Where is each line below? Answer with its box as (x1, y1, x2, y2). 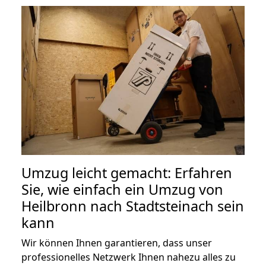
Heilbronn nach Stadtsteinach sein (21, 196, 244, 216)
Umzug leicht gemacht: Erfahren (21, 163, 232, 182)
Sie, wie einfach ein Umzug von (21, 179, 223, 199)
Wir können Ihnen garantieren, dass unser (21, 236, 212, 249)
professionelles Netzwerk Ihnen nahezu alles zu (21, 250, 236, 264)
